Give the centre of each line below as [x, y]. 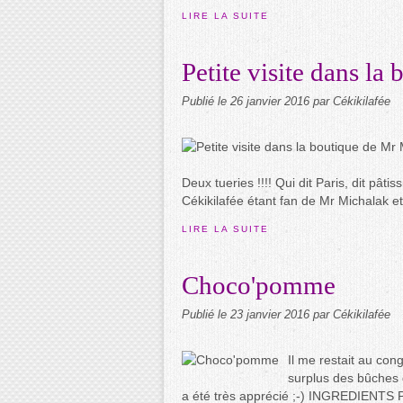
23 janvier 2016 [272, 315]
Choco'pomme [259, 285]
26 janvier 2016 [272, 102]
